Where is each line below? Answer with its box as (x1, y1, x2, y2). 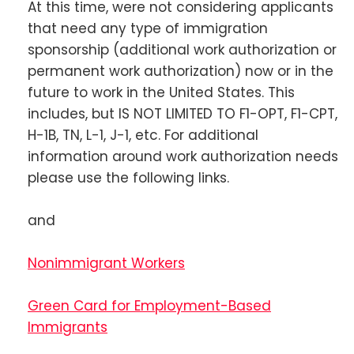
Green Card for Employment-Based (28, 296, 271, 316)
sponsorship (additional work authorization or (28, 40, 337, 59)
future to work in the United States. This (28, 82, 295, 102)
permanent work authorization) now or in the (28, 61, 333, 81)
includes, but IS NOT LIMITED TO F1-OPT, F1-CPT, (28, 104, 337, 123)
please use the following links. (28, 168, 229, 187)
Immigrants (28, 318, 107, 337)
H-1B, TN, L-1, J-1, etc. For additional (28, 125, 258, 145)
